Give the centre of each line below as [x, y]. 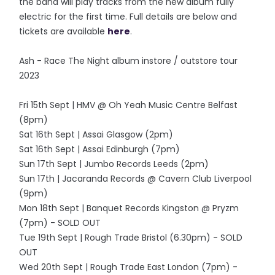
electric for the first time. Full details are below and [128, 17]
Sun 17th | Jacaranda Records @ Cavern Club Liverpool [136, 179]
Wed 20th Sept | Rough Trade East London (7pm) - [129, 267]
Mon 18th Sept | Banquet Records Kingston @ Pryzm [129, 208]
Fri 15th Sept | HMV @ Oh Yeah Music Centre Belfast [129, 105]
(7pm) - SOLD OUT [60, 223]
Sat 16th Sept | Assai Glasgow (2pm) [96, 134]
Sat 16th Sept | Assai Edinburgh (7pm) [100, 149]
